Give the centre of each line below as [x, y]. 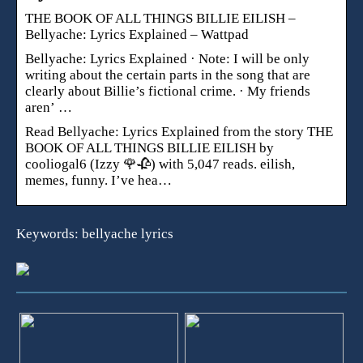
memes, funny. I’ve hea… [98, 180]
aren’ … [49, 107]
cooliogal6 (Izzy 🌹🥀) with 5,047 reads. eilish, [160, 164]
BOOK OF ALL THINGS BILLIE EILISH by [149, 147]
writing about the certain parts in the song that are [168, 75]
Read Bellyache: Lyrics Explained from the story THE [179, 131]
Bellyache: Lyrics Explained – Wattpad [137, 34]
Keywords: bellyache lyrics [95, 233]
